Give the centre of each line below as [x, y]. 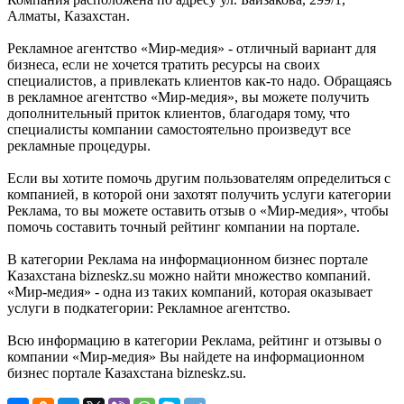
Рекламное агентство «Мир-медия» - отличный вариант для [192, 49]
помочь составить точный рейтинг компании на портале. [184, 227]
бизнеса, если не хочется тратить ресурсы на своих [164, 65]
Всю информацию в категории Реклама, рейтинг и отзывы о [194, 341]
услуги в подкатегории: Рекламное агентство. [149, 308]
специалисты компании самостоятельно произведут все [179, 130]
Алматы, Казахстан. [69, 16]
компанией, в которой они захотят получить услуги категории [199, 195]
